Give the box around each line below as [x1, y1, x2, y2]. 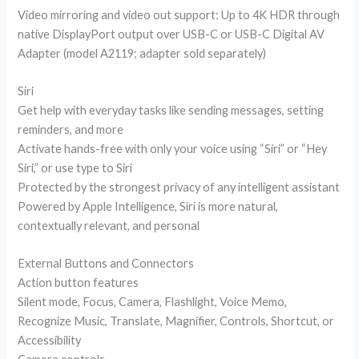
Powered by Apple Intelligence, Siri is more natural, [18, 200, 279, 214]
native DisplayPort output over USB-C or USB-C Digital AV [18, 26, 325, 41]
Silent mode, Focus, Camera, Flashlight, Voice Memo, [18, 295, 288, 309]
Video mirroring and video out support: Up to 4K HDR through [18, 7, 341, 22]
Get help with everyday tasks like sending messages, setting [18, 103, 325, 118]
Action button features [18, 276, 139, 290]
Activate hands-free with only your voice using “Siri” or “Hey [18, 142, 328, 156]
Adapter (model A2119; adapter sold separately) [18, 46, 267, 60]
